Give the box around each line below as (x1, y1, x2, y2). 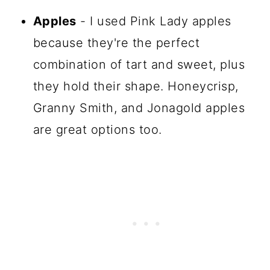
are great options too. (33, 122, 162, 137)
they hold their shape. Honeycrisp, (33, 78, 239, 93)
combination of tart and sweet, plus (33, 57, 245, 72)
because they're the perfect (33, 35, 200, 50)
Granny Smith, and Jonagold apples (33, 100, 245, 115)
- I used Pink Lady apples (76, 13, 231, 28)
